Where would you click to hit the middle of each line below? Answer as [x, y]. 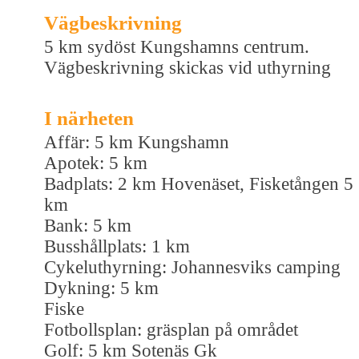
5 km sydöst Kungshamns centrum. [177, 46]
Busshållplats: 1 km [117, 246]
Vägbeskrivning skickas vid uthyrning [188, 67]
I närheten [89, 118]
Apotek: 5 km [96, 163]
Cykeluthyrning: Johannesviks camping [192, 267]
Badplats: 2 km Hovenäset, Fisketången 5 [199, 184]
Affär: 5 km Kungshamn [137, 142]
